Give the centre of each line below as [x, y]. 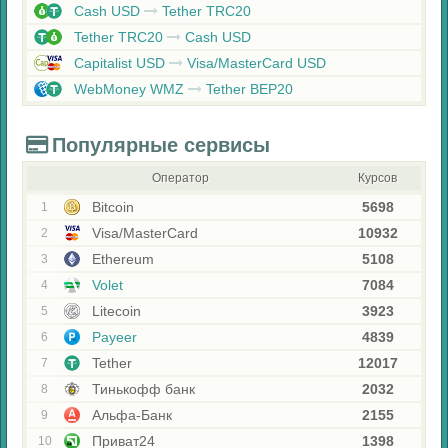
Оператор [180, 178]
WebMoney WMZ [129, 89]
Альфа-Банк [130, 415]
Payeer [112, 337]
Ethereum [121, 259]
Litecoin [114, 311]
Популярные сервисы [161, 145]
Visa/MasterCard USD [254, 63]
